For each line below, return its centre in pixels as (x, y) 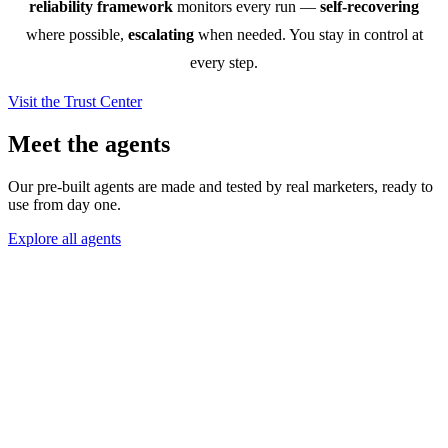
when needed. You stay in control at (308, 35)
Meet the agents (89, 144)
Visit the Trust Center (75, 102)
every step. (224, 63)
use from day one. (64, 205)
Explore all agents (64, 239)
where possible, (76, 35)
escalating (160, 35)
